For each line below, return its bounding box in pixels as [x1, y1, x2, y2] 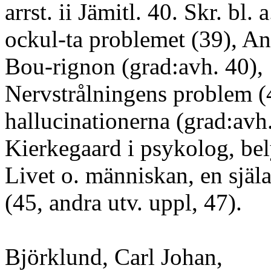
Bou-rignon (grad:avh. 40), [5, 53, 263, 79]
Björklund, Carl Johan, [5, 244, 223, 270]
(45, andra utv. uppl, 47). [5, 189, 242, 215]
